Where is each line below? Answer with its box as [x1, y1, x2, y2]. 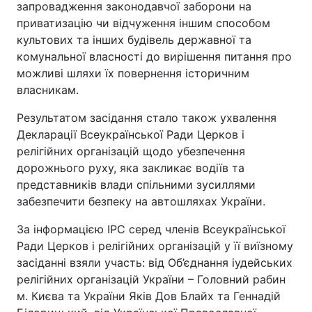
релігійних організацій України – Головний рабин [17, 272, 286, 286]
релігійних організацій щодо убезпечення [17, 144, 245, 158]
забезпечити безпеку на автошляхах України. [17, 194, 265, 208]
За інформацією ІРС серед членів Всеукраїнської [17, 222, 286, 236]
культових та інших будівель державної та [17, 33, 251, 47]
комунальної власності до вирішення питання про [17, 49, 292, 63]
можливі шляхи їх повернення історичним [17, 66, 249, 80]
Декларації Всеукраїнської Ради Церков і [17, 127, 244, 141]
